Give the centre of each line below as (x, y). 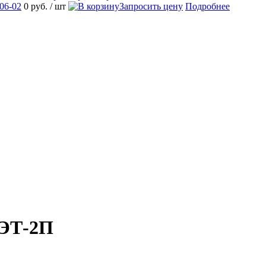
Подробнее (208, 6)
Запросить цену (151, 6)
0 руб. (37, 6)
